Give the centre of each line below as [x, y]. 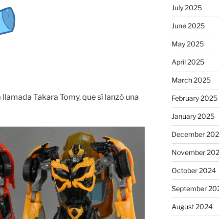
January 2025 [193, 116]
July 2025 [186, 8]
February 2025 [194, 98]
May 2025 [187, 44]
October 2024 [194, 171]
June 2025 [188, 26]
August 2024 [192, 207]
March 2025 [191, 80]
